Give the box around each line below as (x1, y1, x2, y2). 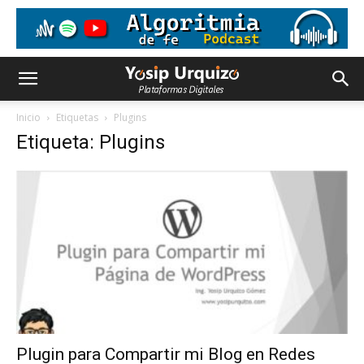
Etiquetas (56, 110, 98, 124)
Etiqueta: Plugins (16, 131, 165, 154)
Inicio (16, 110, 41, 124)
